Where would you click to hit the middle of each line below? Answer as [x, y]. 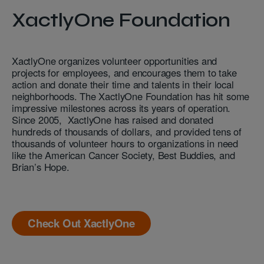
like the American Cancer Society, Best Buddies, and [123, 155]
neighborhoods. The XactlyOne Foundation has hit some [131, 96]
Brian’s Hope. [41, 166]
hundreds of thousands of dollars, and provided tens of [127, 131]
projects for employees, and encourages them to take [124, 72]
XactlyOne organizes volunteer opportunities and [115, 60]
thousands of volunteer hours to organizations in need [125, 143]
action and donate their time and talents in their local [123, 84]
